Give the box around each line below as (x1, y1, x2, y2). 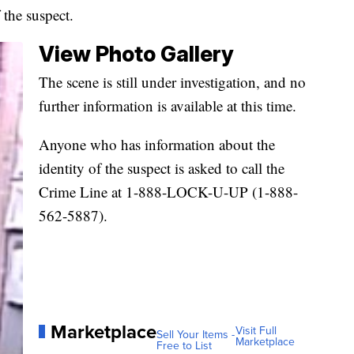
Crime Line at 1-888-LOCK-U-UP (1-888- (39, 181, 298, 201)
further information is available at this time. (39, 95, 296, 115)
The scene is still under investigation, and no (39, 71, 306, 92)
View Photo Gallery (39, 40, 234, 67)
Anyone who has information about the (39, 134, 275, 154)
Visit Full (235, 322, 277, 340)
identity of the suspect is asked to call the (39, 157, 284, 178)
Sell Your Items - (156, 326, 235, 343)
